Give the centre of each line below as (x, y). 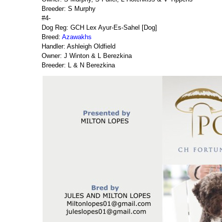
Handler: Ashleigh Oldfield (79, 46)
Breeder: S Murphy (69, 9)
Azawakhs (77, 37)
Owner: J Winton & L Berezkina (87, 56)
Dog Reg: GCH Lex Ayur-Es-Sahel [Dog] (99, 28)
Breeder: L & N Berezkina (78, 65)
